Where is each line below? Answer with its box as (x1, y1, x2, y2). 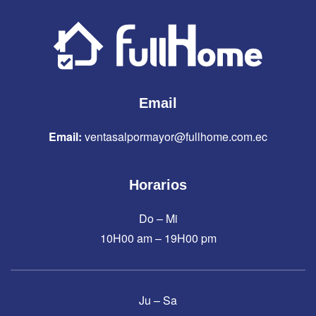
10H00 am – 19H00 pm (99, 230, 217, 247)
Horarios (129, 177, 187, 193)
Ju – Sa (139, 292, 177, 309)
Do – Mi (138, 210, 178, 227)
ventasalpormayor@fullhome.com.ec (85, 128, 267, 145)
